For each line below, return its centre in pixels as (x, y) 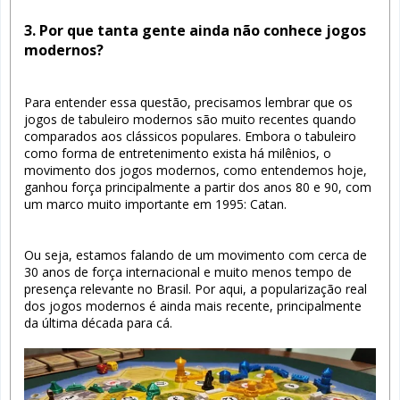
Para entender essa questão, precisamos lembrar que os (188, 102)
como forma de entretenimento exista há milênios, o (178, 153)
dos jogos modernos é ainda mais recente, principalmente (193, 305)
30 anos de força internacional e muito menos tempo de (188, 271)
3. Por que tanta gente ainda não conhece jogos (195, 30)
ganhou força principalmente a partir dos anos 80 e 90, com (198, 187)
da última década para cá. (98, 322)
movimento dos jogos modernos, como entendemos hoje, (196, 170)
